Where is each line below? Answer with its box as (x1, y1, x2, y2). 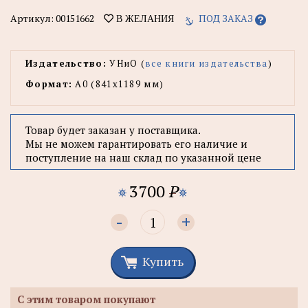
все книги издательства (145, 57, 268, 70)
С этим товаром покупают (17, 292, 155, 307)
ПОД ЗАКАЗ (199, 12, 253, 25)
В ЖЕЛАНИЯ (113, 14, 174, 24)
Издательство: (25, 57, 107, 70)
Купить (142, 253, 184, 270)
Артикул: (10, 12, 56, 25)
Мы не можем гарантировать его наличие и (25, 137, 247, 151)
